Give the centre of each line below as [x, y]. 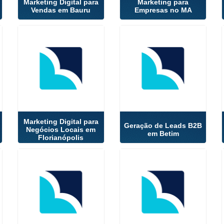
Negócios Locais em [61, 129]
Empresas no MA [163, 10]
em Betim [163, 133]
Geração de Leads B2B [163, 125]
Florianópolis [61, 137]
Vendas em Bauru [61, 10]
